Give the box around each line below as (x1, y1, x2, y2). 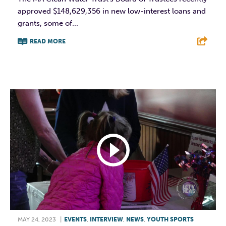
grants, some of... (18, 19, 78, 28)
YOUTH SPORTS (147, 215, 194, 223)
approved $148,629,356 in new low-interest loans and (18, 7, 206, 16)
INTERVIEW (90, 215, 123, 223)
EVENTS (64, 215, 87, 223)
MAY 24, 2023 (18, 215, 56, 223)
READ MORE (30, 38, 66, 45)
